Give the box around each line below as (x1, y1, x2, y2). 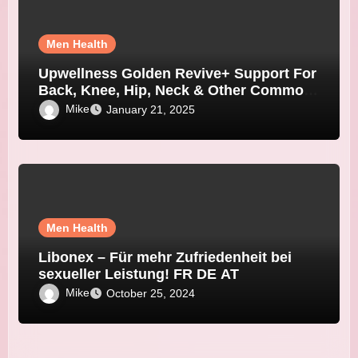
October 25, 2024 (106, 286, 196, 300)
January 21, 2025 (106, 102, 196, 116)
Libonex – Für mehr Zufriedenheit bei (38, 249, 292, 265)
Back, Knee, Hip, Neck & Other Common (38, 82, 313, 98)
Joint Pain (38, 98, 108, 115)
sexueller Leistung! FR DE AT (38, 265, 240, 282)
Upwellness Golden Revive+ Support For (38, 65, 317, 82)
